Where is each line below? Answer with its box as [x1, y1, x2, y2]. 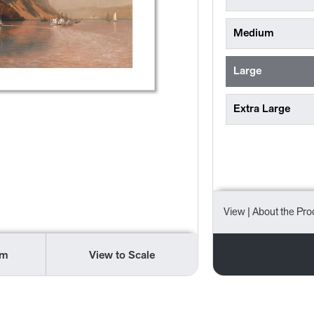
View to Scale [88, 250, 155, 261]
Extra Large [233, 104, 291, 115]
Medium [233, 28, 275, 39]
